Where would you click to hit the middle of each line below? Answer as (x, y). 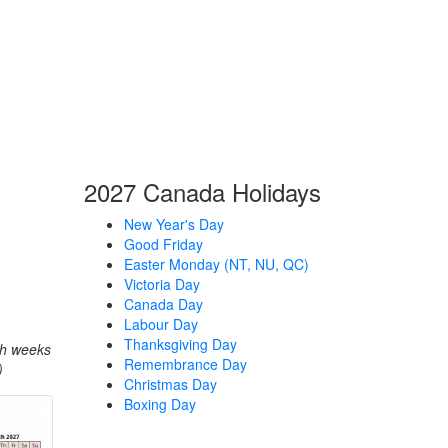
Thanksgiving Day (180, 344)
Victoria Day (161, 284)
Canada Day (163, 304)
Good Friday (163, 244)
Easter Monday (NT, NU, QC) (216, 264)
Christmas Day (170, 384)
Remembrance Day (185, 364)
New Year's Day (173, 224)
